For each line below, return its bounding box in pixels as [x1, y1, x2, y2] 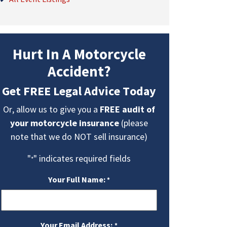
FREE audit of [100, 103, 155, 115]
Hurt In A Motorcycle [12, 45, 146, 63]
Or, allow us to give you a [3, 103, 100, 115]
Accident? [47, 62, 111, 81]
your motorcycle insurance [10, 117, 119, 129]
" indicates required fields [33, 153, 131, 164]
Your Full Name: [48, 174, 105, 184]
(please [119, 117, 148, 129]
